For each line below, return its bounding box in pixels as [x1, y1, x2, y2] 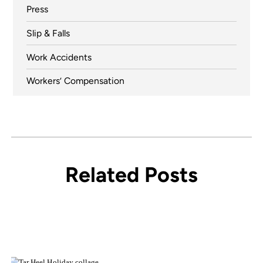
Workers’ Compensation [26, 75, 124, 87]
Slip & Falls [26, 27, 70, 39]
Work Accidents [26, 51, 92, 63]
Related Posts [65, 161, 198, 187]
